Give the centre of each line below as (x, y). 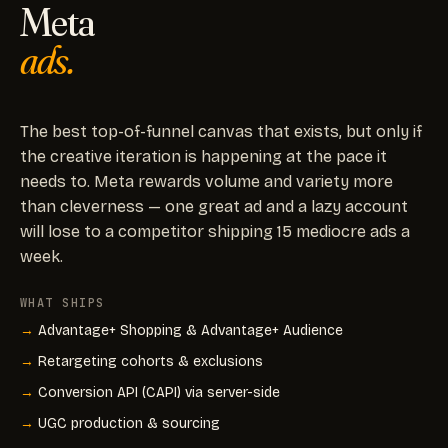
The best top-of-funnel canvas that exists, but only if (221, 131)
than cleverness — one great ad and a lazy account (214, 206)
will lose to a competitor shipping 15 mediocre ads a (215, 231)
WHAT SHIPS (62, 302)
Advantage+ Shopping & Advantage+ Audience (190, 330)
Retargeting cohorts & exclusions (150, 361)
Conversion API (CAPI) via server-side (159, 392)
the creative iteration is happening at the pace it (203, 156)
